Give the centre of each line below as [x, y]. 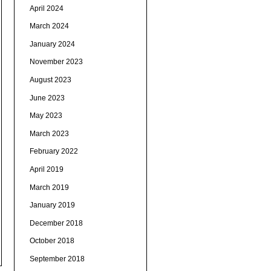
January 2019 [52, 205]
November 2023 [56, 62]
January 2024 [52, 44]
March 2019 [49, 187]
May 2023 [46, 116]
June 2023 [47, 98]
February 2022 [54, 152]
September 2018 [57, 259]
